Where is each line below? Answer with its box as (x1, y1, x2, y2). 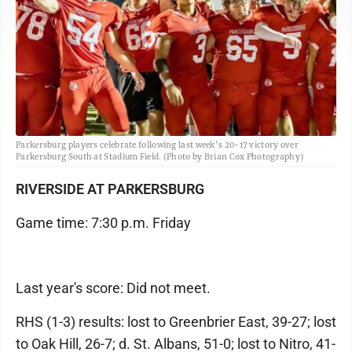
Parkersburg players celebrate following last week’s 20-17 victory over (16, 139, 299, 150)
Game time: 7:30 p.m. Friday (16, 214, 191, 231)
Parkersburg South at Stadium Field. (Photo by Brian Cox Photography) (16, 151, 304, 162)
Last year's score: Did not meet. (16, 279, 211, 296)
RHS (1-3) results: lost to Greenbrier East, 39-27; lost (16, 313, 336, 330)
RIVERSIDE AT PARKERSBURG (16, 180, 204, 197)
